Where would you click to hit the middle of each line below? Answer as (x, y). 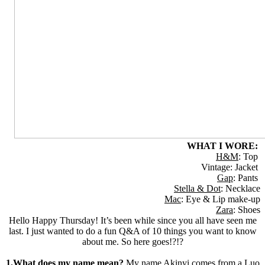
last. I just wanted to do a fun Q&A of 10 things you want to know (132, 231)
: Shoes (247, 210)
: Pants (247, 178)
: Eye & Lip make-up (221, 199)
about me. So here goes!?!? (132, 242)
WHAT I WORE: (224, 146)
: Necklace (240, 189)
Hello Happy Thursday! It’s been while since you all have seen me (132, 221)
